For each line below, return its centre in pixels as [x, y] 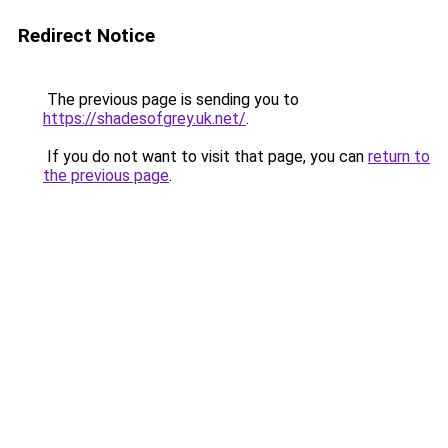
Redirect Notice [86, 35]
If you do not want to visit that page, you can [205, 156]
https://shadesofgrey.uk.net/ [144, 118]
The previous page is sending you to [171, 99]
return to [399, 156]
